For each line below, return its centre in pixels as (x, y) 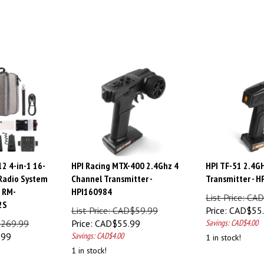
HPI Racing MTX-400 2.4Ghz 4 (125, 160)
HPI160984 (92, 186)
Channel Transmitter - (112, 173)
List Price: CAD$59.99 (115, 205)
